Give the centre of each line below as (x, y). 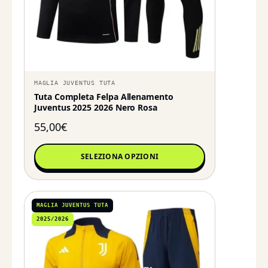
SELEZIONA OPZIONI (120, 157)
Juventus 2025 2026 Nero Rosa (96, 108)
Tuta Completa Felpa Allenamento (104, 97)
